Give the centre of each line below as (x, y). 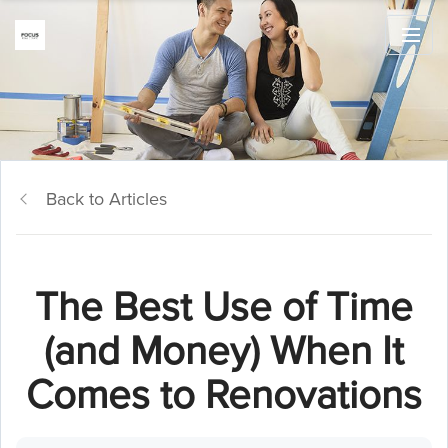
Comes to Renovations (224, 394)
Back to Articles (106, 199)
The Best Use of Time (224, 306)
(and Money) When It (224, 350)
